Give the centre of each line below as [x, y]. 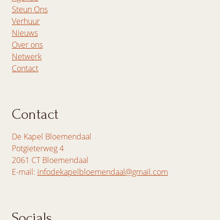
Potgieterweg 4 [38, 148]
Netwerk [27, 56]
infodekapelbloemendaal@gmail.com [103, 172]
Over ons [27, 44]
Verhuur [26, 21]
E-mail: [25, 172]
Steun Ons [30, 9]
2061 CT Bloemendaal [50, 160]
